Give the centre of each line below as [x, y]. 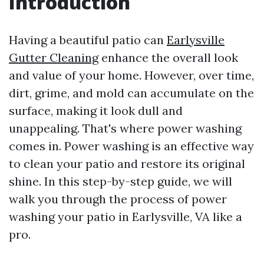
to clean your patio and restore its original [127, 164]
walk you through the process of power [118, 199]
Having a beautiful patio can [88, 40]
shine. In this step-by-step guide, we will [121, 181]
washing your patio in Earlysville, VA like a [126, 217]
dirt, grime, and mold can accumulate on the [131, 93]
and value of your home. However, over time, [131, 75]
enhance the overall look [168, 57]
